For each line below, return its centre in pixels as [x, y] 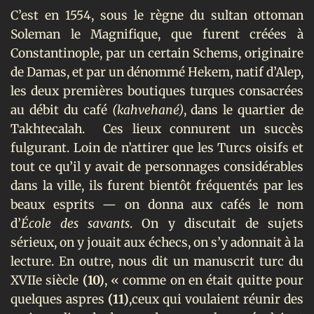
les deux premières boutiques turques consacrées [157, 91]
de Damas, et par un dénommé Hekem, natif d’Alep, [157, 72]
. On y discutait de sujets [217, 223]
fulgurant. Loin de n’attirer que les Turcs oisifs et [157, 148]
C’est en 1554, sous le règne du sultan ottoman [157, 15]
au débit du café [61, 110]
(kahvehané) [148, 110]
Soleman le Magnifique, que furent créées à [157, 34]
